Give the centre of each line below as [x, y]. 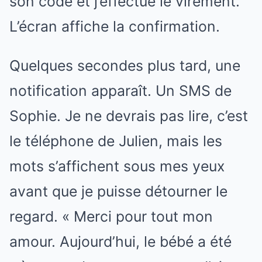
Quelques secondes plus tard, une [125, 65]
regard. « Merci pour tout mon [111, 216]
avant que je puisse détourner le [118, 191]
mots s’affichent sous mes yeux [117, 166]
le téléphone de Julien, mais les [116, 141]
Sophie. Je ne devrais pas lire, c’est [129, 116]
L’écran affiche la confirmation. [115, 26]
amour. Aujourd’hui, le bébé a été [120, 242]
